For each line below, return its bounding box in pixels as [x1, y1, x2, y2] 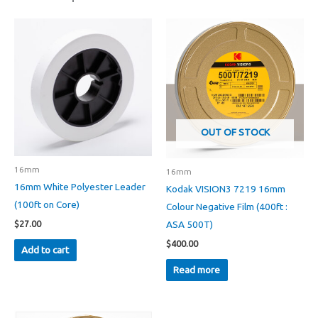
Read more [173, 263, 221, 275]
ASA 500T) [166, 219, 213, 231]
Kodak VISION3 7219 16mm [166, 183, 285, 195]
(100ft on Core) [14, 199, 79, 211]
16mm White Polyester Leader [14, 181, 146, 193]
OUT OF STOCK [200, 126, 270, 138]
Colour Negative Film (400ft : [166, 201, 287, 213]
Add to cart [21, 243, 70, 256]
